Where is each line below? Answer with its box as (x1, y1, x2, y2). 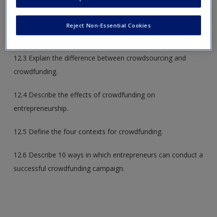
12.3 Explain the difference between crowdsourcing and (14, 53, 186, 62)
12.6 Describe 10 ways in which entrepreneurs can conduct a (14, 150, 203, 159)
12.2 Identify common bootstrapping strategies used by (14, 16, 188, 26)
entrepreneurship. (14, 103, 69, 113)
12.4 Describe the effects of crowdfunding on (14, 90, 155, 99)
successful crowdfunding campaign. (14, 163, 125, 173)
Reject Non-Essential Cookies (66, 21, 151, 29)
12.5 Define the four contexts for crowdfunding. (14, 126, 163, 136)
